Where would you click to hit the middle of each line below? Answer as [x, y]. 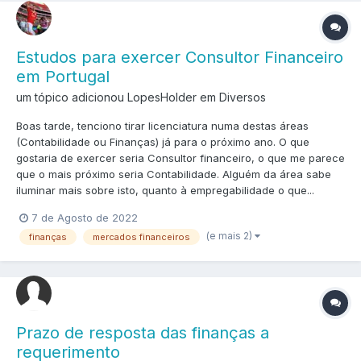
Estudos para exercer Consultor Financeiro [180, 57]
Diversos [243, 97]
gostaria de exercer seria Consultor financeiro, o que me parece [180, 158]
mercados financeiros [141, 237]
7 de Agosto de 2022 [85, 217]
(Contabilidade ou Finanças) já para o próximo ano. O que [163, 141]
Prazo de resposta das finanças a [143, 333]
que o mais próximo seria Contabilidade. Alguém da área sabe [174, 174]
